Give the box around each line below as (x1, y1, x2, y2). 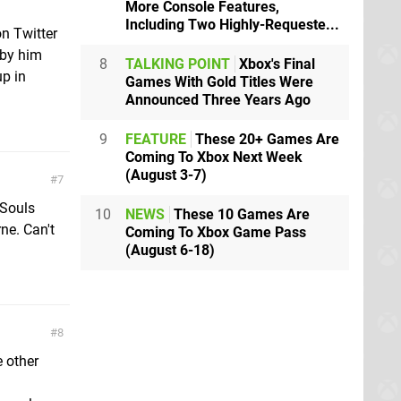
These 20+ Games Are (192, 131, 339, 148)
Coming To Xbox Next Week (125, 149, 303, 166)
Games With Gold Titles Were (125, 73, 313, 90)
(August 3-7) (125, 166, 207, 183)
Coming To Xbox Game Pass (125, 224, 306, 241)
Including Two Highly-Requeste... (125, 16, 339, 33)
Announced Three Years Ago (125, 91, 311, 108)
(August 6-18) (125, 242, 215, 259)
